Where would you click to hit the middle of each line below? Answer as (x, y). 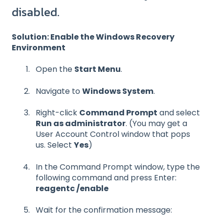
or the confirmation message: (115, 210)
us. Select (55, 145)
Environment (39, 48)
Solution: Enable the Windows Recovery (93, 37)
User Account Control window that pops (113, 134)
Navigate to (59, 91)
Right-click (57, 113)
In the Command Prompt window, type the (118, 167)
